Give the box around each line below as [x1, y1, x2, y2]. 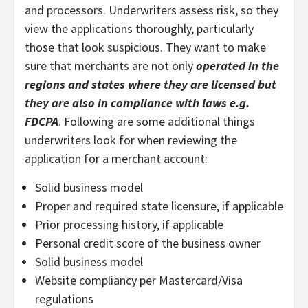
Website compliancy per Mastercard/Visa [35, 272, 243, 288]
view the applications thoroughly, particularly [25, 20, 254, 36]
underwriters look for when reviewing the [25, 131, 237, 148]
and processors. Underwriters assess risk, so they [25, 1, 278, 18]
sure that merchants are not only [25, 57, 196, 74]
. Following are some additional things [58, 113, 255, 129]
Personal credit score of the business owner [35, 234, 261, 251]
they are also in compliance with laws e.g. [25, 94, 250, 111]
